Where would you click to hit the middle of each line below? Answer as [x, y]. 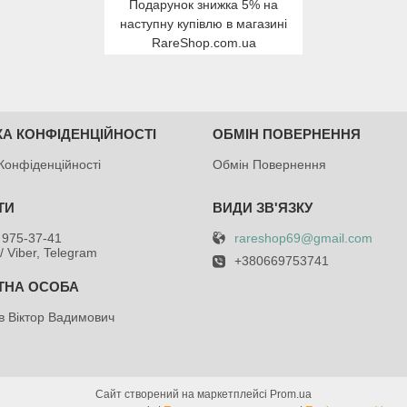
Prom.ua [291, 394]
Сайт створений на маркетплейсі [183, 394]
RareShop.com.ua [203, 42]
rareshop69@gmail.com [303, 238]
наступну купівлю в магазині [203, 23]
